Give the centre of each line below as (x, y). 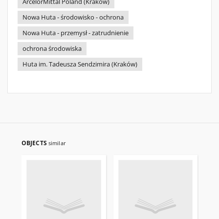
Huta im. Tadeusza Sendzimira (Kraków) (80, 64)
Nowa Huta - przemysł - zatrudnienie (76, 33)
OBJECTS (35, 143)
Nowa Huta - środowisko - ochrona (73, 17)
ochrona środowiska (52, 49)
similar (57, 143)
